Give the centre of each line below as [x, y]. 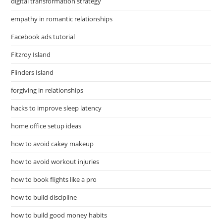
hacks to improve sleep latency [56, 108]
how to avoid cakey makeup [53, 144]
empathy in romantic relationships [62, 19]
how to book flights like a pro [54, 180]
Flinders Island [32, 73]
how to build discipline [44, 197]
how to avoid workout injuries [55, 162]
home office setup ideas [46, 126]
